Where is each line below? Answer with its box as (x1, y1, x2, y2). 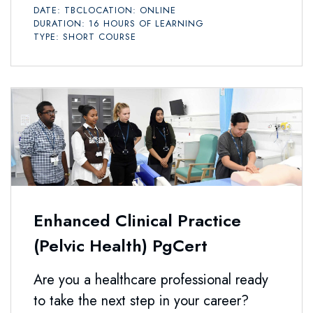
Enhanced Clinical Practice (34, 208, 241, 233)
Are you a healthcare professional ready (34, 269, 268, 290)
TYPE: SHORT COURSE (34, 29, 136, 43)
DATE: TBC (34, 3, 83, 17)
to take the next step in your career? (34, 290, 249, 311)
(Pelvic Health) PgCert (34, 233, 208, 258)
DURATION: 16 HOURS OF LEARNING (34, 16, 204, 30)
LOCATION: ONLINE (83, 3, 176, 17)
